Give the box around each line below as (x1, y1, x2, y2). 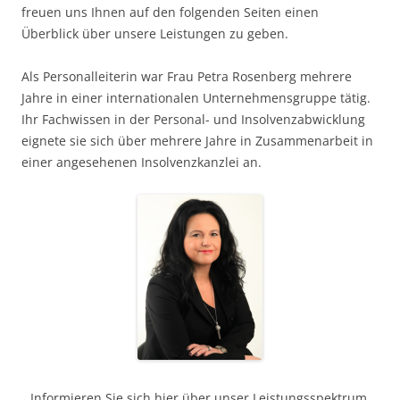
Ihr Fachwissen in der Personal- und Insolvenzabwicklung (21, 110, 365, 128)
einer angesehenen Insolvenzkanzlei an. (21, 153, 262, 171)
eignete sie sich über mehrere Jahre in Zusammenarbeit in (21, 131, 373, 149)
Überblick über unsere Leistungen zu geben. (21, 24, 288, 42)
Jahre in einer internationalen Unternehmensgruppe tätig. (21, 88, 371, 106)
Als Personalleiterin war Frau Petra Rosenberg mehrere (21, 67, 352, 85)
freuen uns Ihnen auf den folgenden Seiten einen (21, 3, 319, 21)
